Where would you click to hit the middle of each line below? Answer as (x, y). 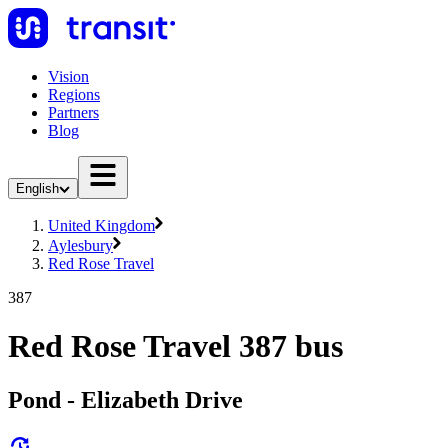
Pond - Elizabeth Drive (125, 399)
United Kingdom (101, 225)
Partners (73, 112)
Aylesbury (80, 245)
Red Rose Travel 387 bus (175, 346)
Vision (68, 76)
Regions (74, 94)
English (37, 188)
